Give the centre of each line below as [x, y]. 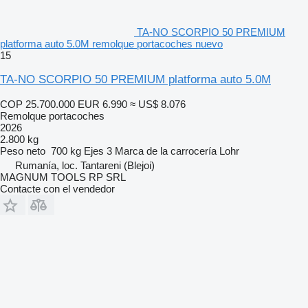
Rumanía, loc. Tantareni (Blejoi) [85, 165]
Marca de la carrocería [166, 151]
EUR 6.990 [102, 104]
